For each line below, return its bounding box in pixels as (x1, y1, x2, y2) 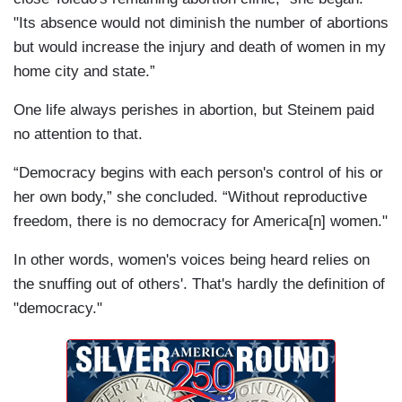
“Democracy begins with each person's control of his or (13, 163, 383, 181)
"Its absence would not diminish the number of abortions (13, 13, 389, 31)
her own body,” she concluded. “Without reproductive (13, 188, 367, 205)
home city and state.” (13, 62, 155, 80)
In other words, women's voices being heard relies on (13, 250, 370, 268)
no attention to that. (13, 125, 143, 143)
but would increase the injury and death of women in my (13, 38, 386, 56)
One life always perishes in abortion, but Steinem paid (13, 100, 374, 118)
